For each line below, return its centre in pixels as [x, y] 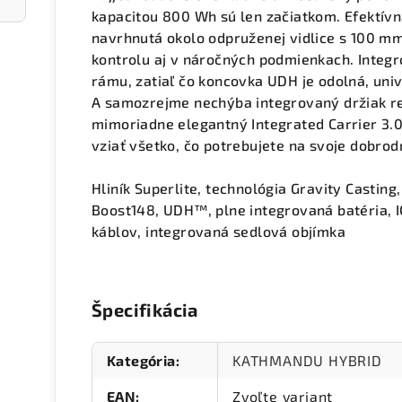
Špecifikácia [145, 310]
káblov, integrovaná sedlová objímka [218, 232]
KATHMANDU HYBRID [307, 361]
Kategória [141, 361]
